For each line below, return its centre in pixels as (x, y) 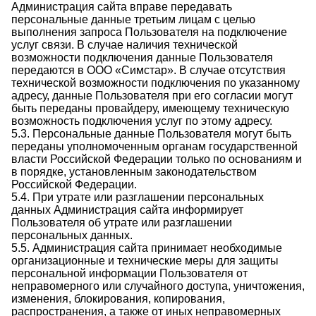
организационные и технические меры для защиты (145, 261)
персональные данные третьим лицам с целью (133, 19)
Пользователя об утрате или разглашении (122, 223)
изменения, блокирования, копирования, (118, 299)
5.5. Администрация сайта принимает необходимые (147, 248)
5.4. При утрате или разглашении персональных (138, 197)
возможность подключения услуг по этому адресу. (142, 121)
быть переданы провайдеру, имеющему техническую (150, 108)
